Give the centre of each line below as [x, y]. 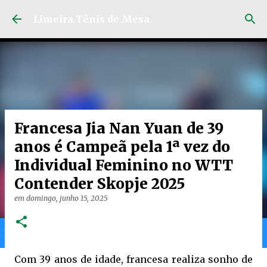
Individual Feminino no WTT [124, 165]
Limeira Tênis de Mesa [91, 19]
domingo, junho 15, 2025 [67, 198]
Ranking [158, 232]
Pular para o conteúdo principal [133, 15]
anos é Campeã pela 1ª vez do [122, 147]
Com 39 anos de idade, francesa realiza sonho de [133, 259]
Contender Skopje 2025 [100, 184]
